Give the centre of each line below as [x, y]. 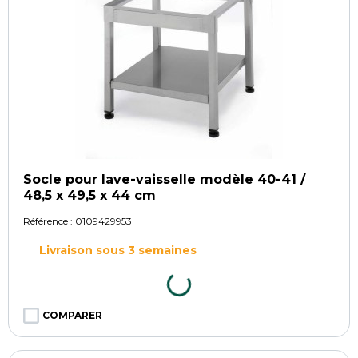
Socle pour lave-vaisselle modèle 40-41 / [164, 179]
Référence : [49, 221]
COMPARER [72, 315]
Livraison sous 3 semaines [118, 250]
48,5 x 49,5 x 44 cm [89, 195]
